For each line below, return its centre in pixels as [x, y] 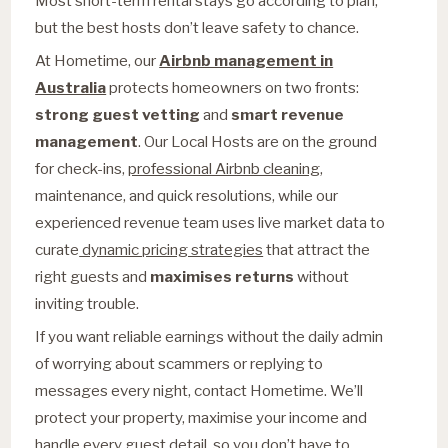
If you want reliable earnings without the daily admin [209, 336]
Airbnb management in [246, 60]
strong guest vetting [118, 114]
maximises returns [222, 276]
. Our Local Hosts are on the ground [258, 141]
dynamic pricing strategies [171, 249]
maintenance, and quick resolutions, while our [187, 195]
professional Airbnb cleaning [224, 168]
